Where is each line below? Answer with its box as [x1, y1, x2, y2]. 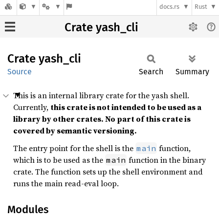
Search [139, 67, 163, 76]
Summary [175, 67, 209, 76]
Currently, [13, 102, 50, 112]
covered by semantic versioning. [13, 125, 137, 136]
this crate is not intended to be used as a [50, 102, 201, 112]
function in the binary [127, 154, 206, 165]
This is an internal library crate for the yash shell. [13, 90, 189, 101]
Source [7, 67, 32, 76]
